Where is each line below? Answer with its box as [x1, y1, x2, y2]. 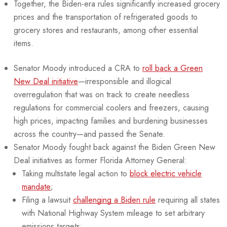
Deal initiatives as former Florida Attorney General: [14, 154, 187, 166]
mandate [22, 180, 51, 193]
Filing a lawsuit [22, 194, 73, 206]
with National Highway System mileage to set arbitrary [22, 207, 205, 219]
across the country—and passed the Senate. [14, 128, 166, 140]
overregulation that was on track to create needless [14, 88, 190, 100]
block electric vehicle [130, 167, 202, 179]
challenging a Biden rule [73, 194, 156, 206]
